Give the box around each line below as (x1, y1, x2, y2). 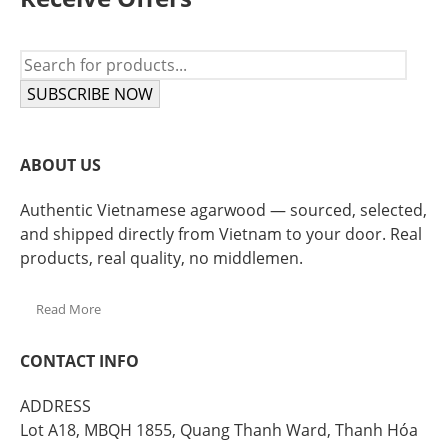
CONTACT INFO (20, 349, 139, 372)
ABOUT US (20, 153, 101, 176)
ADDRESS (20, 394, 91, 417)
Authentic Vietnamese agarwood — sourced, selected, (20, 199, 427, 222)
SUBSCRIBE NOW (27, 82, 153, 105)
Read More (35, 299, 101, 318)
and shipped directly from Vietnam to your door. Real (20, 223, 422, 246)
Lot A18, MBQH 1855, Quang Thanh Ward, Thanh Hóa (20, 418, 418, 441)
